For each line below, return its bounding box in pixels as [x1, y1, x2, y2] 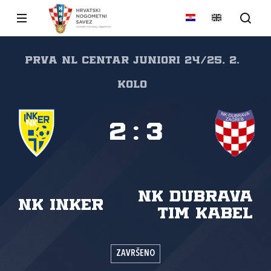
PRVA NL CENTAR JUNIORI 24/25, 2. [24, 56, 240, 65]
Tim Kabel [157, 206, 253, 221]
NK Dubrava [138, 189, 253, 204]
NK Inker [18, 198, 103, 213]
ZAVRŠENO [116, 249, 155, 258]
